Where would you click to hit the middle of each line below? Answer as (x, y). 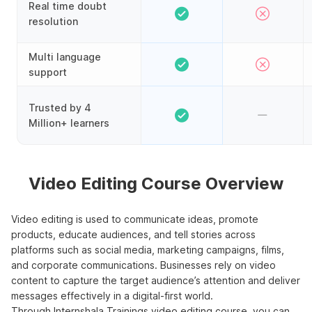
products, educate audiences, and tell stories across (133, 235)
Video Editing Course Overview (156, 184)
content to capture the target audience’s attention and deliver (156, 281)
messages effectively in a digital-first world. (112, 296)
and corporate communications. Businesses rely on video (143, 265)
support (48, 72)
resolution (53, 21)
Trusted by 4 (60, 107)
